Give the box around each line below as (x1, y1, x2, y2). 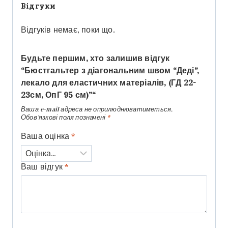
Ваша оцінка (21, 131, 72, 141)
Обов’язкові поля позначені (21, 113, 107, 122)
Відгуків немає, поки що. (21, 24, 115, 35)
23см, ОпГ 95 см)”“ (21, 90, 96, 100)
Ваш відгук (21, 161, 65, 172)
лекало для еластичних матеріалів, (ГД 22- (21, 77, 196, 88)
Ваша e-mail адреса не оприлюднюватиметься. (21, 105, 173, 113)
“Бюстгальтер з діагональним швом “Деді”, (21, 65, 199, 75)
